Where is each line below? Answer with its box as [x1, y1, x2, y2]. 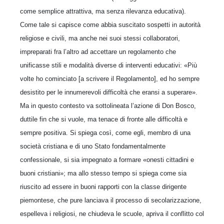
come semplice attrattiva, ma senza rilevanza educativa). [20, 7, 186, 15]
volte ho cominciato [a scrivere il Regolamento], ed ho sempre [20, 74, 199, 82]
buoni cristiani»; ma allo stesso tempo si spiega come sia [20, 169, 186, 177]
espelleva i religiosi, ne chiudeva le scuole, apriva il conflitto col [20, 209, 204, 217]
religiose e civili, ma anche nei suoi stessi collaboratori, [20, 34, 180, 42]
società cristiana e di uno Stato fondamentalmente [20, 142, 165, 150]
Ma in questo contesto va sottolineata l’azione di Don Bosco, [20, 101, 196, 109]
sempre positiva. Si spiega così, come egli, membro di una [20, 128, 190, 136]
